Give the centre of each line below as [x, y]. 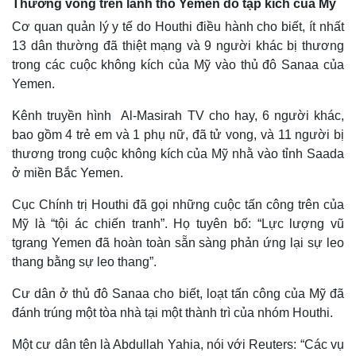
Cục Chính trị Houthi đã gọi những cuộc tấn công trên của [178, 204]
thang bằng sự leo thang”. [84, 261]
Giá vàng [215, 234]
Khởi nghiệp [47, 251]
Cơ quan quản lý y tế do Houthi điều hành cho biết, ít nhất [178, 26]
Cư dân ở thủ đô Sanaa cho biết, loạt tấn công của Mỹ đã [178, 293]
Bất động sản [50, 234]
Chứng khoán [226, 284]
